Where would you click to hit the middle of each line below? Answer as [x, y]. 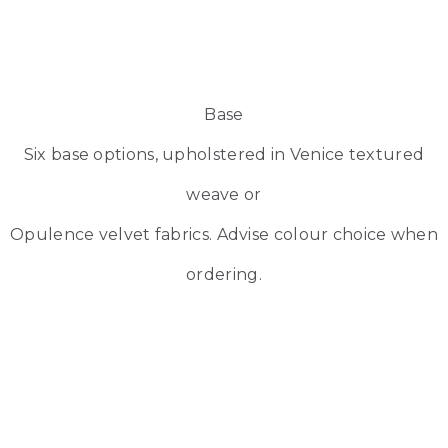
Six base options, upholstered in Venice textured [224, 154]
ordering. [224, 274]
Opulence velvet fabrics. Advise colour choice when [224, 234]
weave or [224, 194]
